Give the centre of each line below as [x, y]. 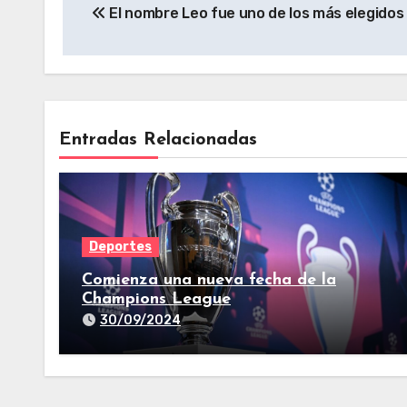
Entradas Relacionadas [158, 140]
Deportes [120, 247]
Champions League [156, 299]
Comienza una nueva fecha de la [209, 280]
